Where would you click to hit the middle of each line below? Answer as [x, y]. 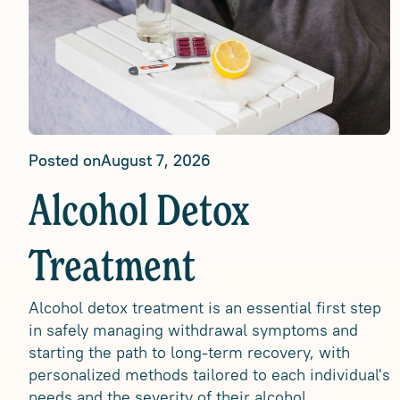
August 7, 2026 [156, 160]
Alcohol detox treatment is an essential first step [205, 308]
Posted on [65, 160]
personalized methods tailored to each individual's [209, 375]
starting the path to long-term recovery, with [189, 352]
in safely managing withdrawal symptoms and [193, 330]
